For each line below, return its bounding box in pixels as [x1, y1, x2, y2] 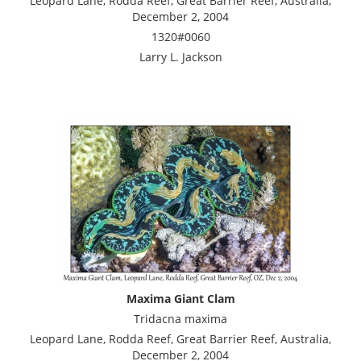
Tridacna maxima [134, 310, 227, 326]
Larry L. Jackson [139, 48, 222, 64]
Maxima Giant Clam [126, 290, 235, 306]
